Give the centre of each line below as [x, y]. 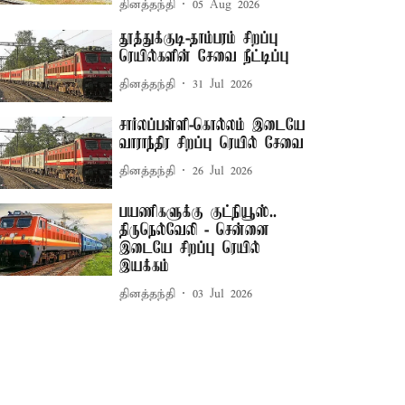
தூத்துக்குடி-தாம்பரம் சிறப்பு [199, 39]
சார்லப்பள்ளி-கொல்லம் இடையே [213, 126]
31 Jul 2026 [223, 84]
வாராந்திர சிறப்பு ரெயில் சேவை [212, 144]
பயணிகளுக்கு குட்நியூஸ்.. [198, 213]
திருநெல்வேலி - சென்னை [195, 231]
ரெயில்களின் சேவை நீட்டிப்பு [205, 57]
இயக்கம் [145, 267]
